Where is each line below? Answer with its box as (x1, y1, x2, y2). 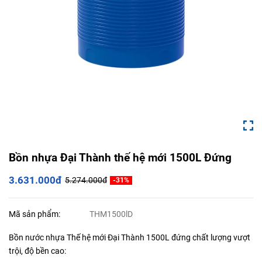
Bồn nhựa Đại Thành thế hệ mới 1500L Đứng (9, 151, 232, 164)
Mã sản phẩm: (9, 209, 62, 219)
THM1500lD (89, 209, 133, 219)
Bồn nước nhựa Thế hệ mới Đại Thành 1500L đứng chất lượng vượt (9, 233, 250, 243)
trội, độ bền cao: (9, 246, 68, 256)
